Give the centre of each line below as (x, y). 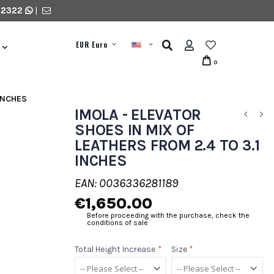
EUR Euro (92, 45)
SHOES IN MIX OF (135, 130)
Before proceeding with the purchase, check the (168, 215)
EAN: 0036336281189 (126, 183)
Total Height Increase (115, 250)
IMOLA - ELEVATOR (138, 115)
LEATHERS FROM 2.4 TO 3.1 (167, 145)
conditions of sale (117, 223)
